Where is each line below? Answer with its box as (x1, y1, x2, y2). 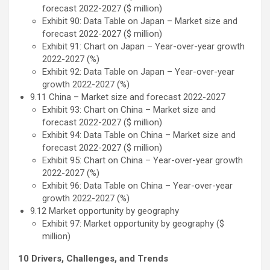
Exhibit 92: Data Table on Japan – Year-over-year (42, 66, 234, 78)
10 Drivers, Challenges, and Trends (18, 253, 168, 265)
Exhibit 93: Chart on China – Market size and (42, 104, 216, 116)
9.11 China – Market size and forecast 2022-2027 (30, 92, 225, 103)
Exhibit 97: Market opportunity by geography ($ (42, 218, 224, 230)
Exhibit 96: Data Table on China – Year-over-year (42, 180, 233, 192)
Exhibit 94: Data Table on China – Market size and (42, 130, 236, 141)
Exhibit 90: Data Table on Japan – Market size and (42, 16, 237, 27)
